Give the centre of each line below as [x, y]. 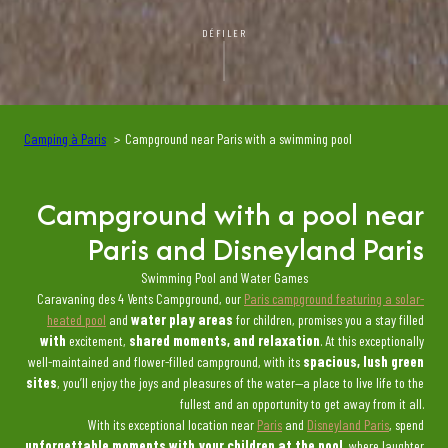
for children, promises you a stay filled [328, 319]
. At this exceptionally [372, 340]
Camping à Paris [65, 138]
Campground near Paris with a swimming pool [238, 138]
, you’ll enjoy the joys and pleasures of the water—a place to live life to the [240, 382]
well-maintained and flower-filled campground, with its [165, 361]
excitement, [97, 340]
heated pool [76, 319]
